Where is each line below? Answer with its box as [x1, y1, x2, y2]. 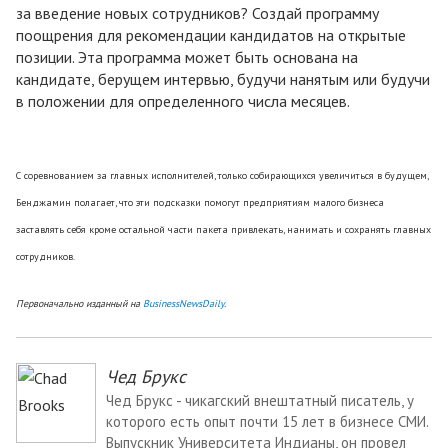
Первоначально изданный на [16, 297, 143, 311]
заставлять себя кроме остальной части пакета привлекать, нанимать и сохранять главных [16, 223, 431, 237]
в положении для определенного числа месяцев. [16, 91, 350, 112]
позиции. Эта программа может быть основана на [16, 47, 358, 68]
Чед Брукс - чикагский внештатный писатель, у [106, 391, 414, 411]
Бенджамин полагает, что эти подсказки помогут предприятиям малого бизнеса [16, 196, 384, 210]
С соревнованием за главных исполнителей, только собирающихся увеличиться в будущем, [16, 169, 428, 183]
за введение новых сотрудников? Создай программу [16, 3, 379, 24]
